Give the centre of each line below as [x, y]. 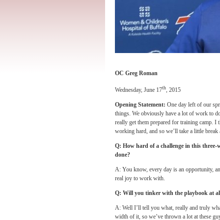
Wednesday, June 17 [138, 90]
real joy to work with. [140, 178]
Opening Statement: [141, 105]
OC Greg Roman [136, 73]
